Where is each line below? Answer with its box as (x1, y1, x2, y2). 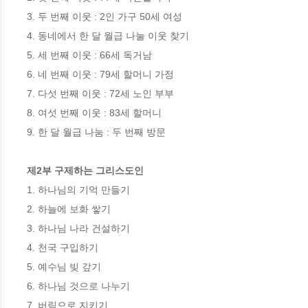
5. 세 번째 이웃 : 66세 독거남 (27, 49, 152, 61)
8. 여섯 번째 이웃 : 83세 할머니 (27, 107, 162, 119)
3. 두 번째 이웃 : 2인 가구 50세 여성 (27, 11, 182, 23)
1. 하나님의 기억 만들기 (27, 184, 130, 196)
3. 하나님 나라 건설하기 (27, 223, 130, 234)
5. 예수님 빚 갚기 (27, 261, 101, 273)
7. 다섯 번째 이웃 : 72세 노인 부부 (27, 88, 174, 100)
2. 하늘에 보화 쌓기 (27, 203, 111, 215)
